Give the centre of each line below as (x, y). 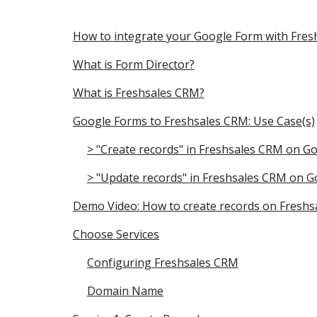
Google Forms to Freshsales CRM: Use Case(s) (194, 121)
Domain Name (125, 291)
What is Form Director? (133, 64)
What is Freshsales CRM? (138, 93)
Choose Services (116, 234)
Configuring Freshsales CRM (162, 263)
